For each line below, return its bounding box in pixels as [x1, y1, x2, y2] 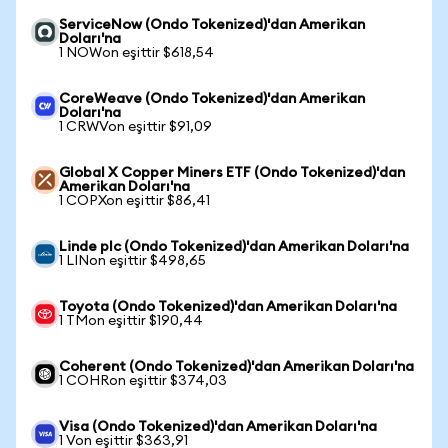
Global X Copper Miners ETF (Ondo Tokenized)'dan [59, 166, 405, 180]
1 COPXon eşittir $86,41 [59, 194, 210, 208]
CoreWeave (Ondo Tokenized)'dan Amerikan [59, 92, 365, 106]
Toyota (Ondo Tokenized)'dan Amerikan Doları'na [59, 300, 397, 314]
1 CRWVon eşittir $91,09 [59, 120, 212, 134]
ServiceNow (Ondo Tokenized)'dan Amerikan [59, 18, 365, 32]
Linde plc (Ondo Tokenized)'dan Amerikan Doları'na [59, 240, 409, 254]
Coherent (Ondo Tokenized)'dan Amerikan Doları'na [59, 360, 414, 374]
